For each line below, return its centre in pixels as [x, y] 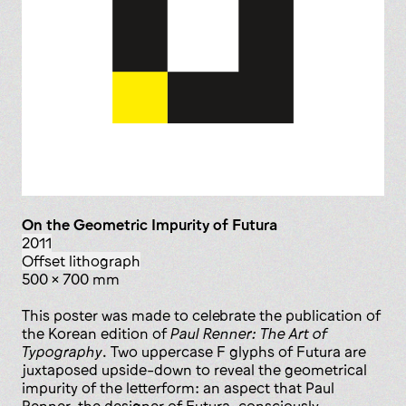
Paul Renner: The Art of [249, 334]
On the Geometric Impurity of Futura [150, 225]
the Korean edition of [96, 334]
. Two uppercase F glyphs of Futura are [234, 352]
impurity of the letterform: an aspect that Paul [178, 388]
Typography [62, 352]
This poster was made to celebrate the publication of [201, 316]
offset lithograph [87, 261]
